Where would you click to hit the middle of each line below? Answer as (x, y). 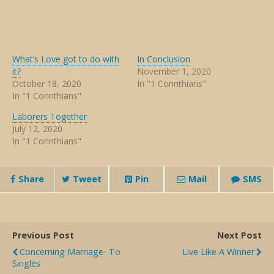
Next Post (239, 235)
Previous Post (43, 235)
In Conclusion (164, 59)
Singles (26, 263)
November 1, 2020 (174, 71)
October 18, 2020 (47, 83)
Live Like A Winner (218, 252)
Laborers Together (50, 117)
